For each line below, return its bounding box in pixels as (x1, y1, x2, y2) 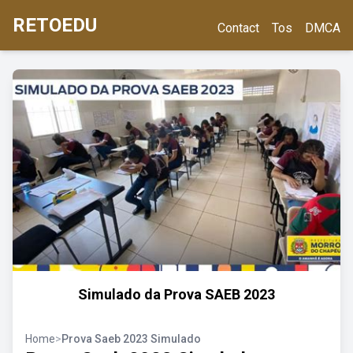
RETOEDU (13, 14, 97, 36)
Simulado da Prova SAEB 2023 (78, 286, 275, 303)
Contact (217, 20, 259, 35)
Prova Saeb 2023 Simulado (61, 333, 201, 345)
